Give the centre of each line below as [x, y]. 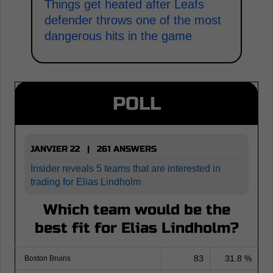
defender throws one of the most [133, 20]
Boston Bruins [48, 259]
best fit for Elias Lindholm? [136, 229]
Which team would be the [136, 210]
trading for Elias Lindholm [86, 182]
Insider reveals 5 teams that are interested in [126, 169]
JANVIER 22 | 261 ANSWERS [94, 149]
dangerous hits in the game [118, 36]
